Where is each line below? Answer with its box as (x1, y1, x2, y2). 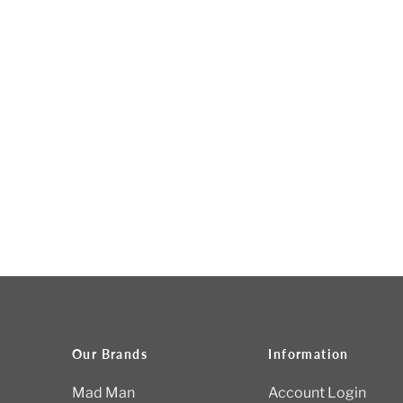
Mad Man (72, 384, 135, 401)
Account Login (268, 384, 367, 401)
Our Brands (72, 346, 148, 362)
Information (268, 346, 349, 362)
